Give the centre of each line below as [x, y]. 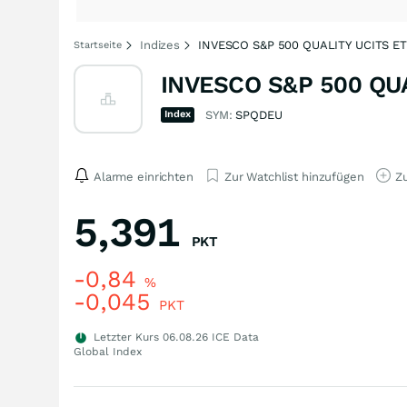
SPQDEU [259, 115]
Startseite [98, 45]
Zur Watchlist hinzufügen [294, 176]
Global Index [108, 352]
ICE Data [233, 337]
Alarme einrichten [144, 176]
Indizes [160, 45]
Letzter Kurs [126, 337]
